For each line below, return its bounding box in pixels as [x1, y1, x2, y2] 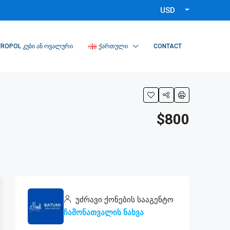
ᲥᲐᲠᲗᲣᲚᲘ [99, 43, 128, 50]
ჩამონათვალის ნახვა [64, 208, 144, 217]
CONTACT [154, 43, 182, 50]
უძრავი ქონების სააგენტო [73, 195, 174, 204]
